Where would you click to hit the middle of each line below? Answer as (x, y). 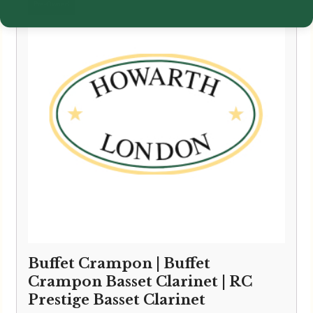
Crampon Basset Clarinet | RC (140, 282)
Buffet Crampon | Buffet (119, 264)
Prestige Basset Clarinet (117, 300)
